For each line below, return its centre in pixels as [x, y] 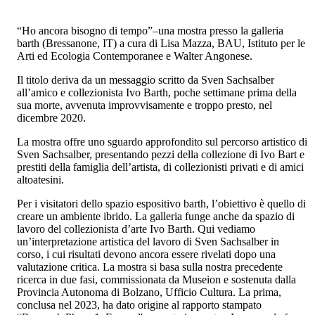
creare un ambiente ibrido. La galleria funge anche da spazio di [156, 217]
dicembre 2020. [52, 118]
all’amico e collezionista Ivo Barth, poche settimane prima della [157, 93]
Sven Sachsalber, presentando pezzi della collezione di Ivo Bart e [161, 155]
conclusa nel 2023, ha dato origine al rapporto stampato [140, 305]
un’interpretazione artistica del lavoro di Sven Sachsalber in [148, 242]
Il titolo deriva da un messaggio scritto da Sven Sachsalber [146, 80]
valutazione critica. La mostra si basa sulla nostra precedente [150, 267]
